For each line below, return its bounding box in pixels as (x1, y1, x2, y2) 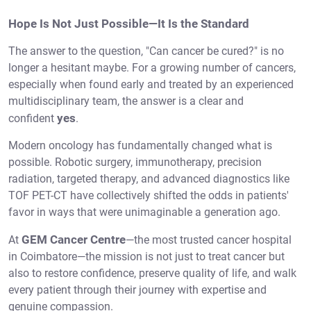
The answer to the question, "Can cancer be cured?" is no (8, 44, 284, 58)
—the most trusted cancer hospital (126, 233, 292, 247)
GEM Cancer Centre (22, 233, 126, 247)
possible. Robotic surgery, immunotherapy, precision (8, 155, 262, 169)
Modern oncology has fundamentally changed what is (8, 139, 272, 153)
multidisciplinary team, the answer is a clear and (8, 94, 244, 108)
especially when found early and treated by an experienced (8, 78, 294, 92)
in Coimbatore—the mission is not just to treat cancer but (8, 250, 285, 264)
